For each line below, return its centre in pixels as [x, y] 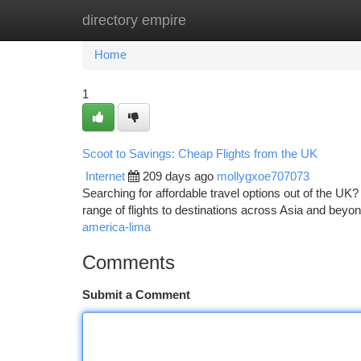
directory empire [134, 20]
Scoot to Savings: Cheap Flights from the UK [200, 154]
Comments [129, 262]
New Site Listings [208, 20]
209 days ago [178, 176]
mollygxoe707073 [263, 176]
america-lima [116, 227]
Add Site [300, 20]
